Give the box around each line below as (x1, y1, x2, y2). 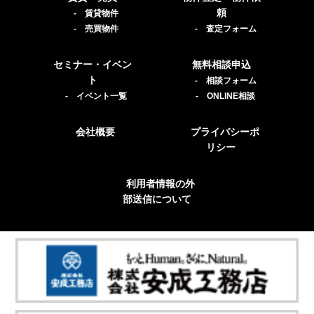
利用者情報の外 (126, 178, 196, 190)
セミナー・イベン (53, 59, 132, 71)
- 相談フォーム (194, 76, 257, 86)
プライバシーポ (190, 126, 259, 138)
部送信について (122, 193, 191, 205)
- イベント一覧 (65, 91, 128, 102)
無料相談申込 (192, 59, 252, 71)
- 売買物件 (74, 24, 119, 34)
